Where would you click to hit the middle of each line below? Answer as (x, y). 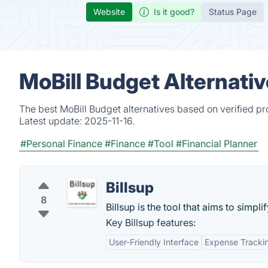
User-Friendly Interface (154, 242)
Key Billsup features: (151, 223)
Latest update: (52, 121)
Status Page (233, 12)
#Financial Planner (217, 144)
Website (109, 12)
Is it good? (174, 12)
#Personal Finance (61, 144)
